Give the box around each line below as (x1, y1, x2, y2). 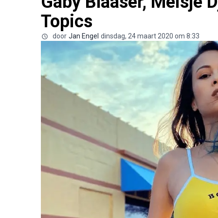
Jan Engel (69, 32, 99, 40)
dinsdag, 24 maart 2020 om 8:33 (101, 32, 200, 40)
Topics (41, 11, 92, 32)
